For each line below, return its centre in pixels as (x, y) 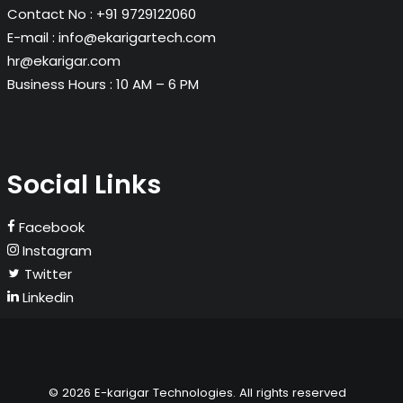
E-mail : (33, 37)
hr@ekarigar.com (64, 61)
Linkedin (46, 297)
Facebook (50, 227)
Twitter (46, 274)
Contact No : (50, 14)
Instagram (55, 251)
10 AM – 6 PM (157, 84)
